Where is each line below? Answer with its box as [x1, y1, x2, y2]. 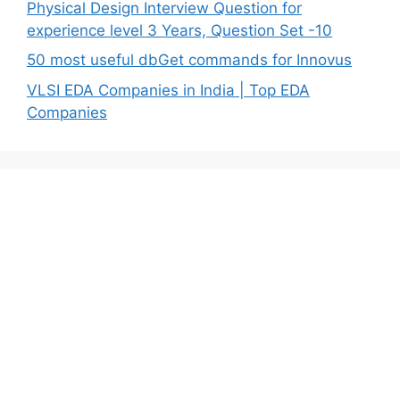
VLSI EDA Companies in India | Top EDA [27, 80, 310, 99]
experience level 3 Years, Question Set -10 [27, 21, 332, 39]
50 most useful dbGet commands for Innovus [27, 51, 352, 70]
